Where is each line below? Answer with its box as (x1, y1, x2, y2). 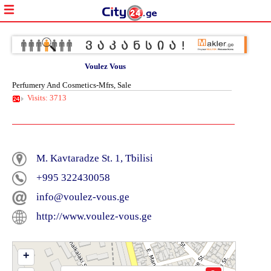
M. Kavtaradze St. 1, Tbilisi (36, 152, 153, 165)
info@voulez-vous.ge (36, 191, 129, 203)
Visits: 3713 (27, 94, 67, 103)
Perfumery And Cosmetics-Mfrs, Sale (12, 80, 131, 90)
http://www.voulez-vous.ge (36, 211, 152, 223)
